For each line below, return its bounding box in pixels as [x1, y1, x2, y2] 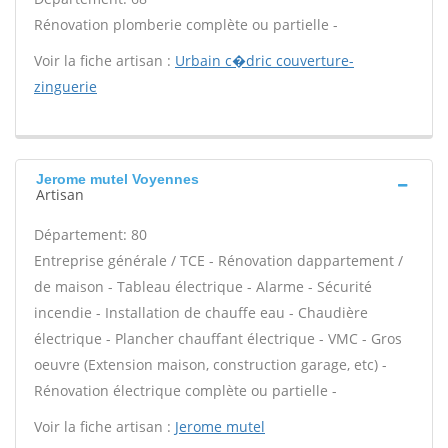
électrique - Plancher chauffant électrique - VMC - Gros [34, 329, 402, 348]
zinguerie [34, 77, 97, 96]
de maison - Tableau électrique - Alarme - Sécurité [34, 277, 372, 296]
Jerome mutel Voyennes [36, 171, 199, 187]
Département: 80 [34, 225, 147, 244]
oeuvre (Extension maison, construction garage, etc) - [34, 355, 387, 374]
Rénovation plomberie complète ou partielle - [34, 15, 338, 34]
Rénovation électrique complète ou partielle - [34, 381, 337, 400]
